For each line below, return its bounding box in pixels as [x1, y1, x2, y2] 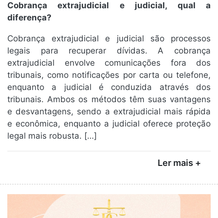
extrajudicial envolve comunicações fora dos [7, 58, 211, 68]
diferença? [7, 13, 52, 23]
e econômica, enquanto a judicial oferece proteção [7, 119, 211, 129]
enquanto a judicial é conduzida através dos [7, 82, 211, 92]
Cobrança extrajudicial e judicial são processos [7, 34, 211, 44]
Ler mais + [158, 158, 201, 168]
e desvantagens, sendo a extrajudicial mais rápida [7, 107, 211, 117]
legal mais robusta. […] [7, 131, 97, 141]
